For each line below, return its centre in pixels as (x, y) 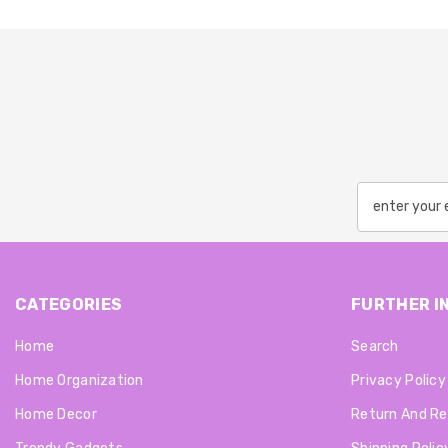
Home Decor (56, 414)
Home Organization (79, 380)
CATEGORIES (69, 304)
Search (375, 346)
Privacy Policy (398, 380)
